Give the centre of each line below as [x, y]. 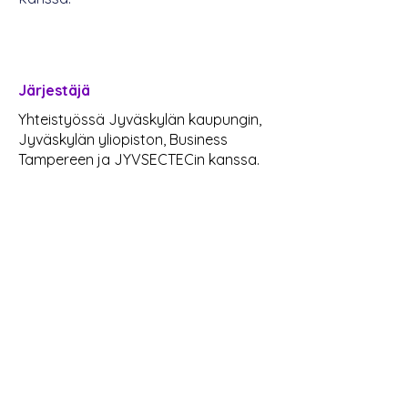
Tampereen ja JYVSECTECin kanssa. [139, 159]
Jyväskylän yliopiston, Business [123, 139]
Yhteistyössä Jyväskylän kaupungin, [140, 119]
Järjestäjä [54, 90]
